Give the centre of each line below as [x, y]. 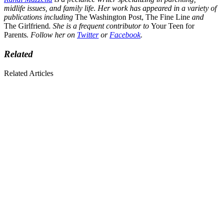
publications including [39, 17]
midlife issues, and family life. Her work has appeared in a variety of [110, 8]
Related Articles [29, 73]
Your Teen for [173, 26]
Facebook [125, 35]
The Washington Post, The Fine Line [133, 17]
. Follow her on [52, 35]
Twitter [88, 35]
